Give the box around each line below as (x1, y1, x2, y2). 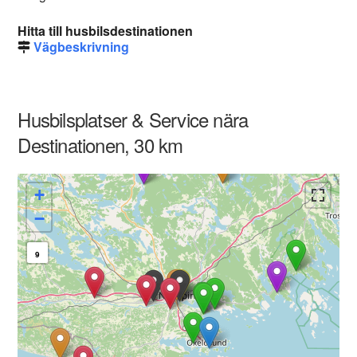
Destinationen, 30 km (18, 131, 183, 159)
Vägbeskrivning (33, 37, 130, 56)
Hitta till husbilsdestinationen (18, 22, 194, 40)
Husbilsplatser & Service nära (18, 105, 249, 133)
